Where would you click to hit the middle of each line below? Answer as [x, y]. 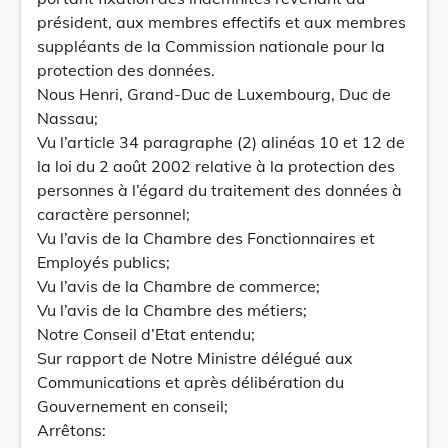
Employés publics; [103, 262]
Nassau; [67, 118]
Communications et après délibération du [190, 382]
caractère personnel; [113, 214]
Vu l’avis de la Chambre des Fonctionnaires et [206, 238]
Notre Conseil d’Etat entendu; [146, 334]
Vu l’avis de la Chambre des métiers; [172, 310]
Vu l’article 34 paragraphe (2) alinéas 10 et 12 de [221, 142]
